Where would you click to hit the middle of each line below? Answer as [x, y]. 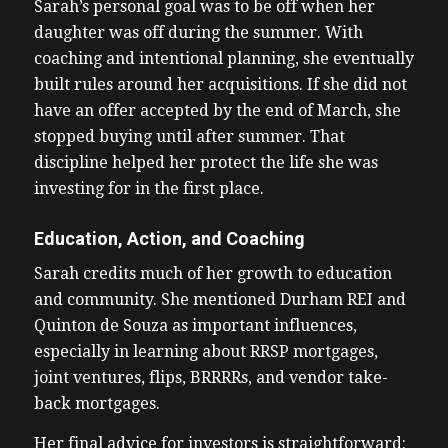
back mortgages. [98, 404]
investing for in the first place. [150, 188]
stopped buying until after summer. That [189, 136]
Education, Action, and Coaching [171, 238]
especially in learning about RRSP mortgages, [205, 352]
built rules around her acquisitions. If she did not [220, 84]
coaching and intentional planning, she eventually [223, 58]
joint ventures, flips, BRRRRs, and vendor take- [210, 378]
